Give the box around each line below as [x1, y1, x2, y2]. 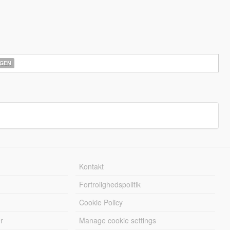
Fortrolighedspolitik [79, 179, 141, 189]
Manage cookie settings [79, 215, 157, 225]
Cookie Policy [79, 197, 123, 207]
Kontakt [79, 161, 104, 171]
